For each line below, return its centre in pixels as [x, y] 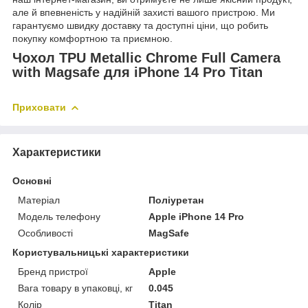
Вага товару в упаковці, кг [75, 288]
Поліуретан [176, 200]
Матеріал [39, 200]
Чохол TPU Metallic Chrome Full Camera [146, 57]
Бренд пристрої [53, 271]
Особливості [45, 233]
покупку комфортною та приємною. [92, 38]
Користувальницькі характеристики [101, 252]
